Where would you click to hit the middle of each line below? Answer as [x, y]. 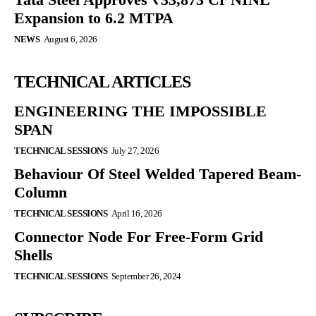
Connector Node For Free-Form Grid [139, 237]
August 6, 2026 [70, 39]
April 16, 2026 [136, 214]
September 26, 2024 [146, 276]
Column [41, 193]
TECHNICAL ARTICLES [102, 82]
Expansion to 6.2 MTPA [94, 18]
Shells [34, 255]
